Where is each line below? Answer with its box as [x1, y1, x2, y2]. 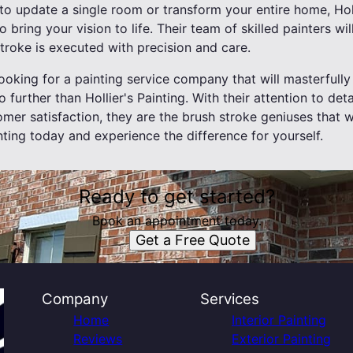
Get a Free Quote [135, 232, 250, 248]
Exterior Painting [231, 331, 331, 347]
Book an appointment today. [91, 213, 262, 229]
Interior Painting [231, 312, 326, 328]
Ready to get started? [78, 185, 275, 208]
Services [199, 290, 259, 308]
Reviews [73, 331, 123, 347]
